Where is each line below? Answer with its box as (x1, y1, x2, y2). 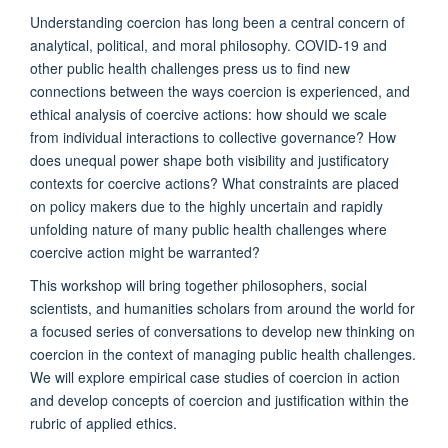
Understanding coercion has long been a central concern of (30, 11, 405, 32)
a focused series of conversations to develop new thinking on (30, 320, 415, 341)
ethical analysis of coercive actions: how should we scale (30, 103, 387, 124)
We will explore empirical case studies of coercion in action (30, 366, 400, 387)
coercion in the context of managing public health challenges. (30, 343, 416, 364)
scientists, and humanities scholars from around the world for (30, 297, 415, 318)
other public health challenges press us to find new (30, 57, 350, 78)
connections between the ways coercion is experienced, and (30, 80, 410, 101)
